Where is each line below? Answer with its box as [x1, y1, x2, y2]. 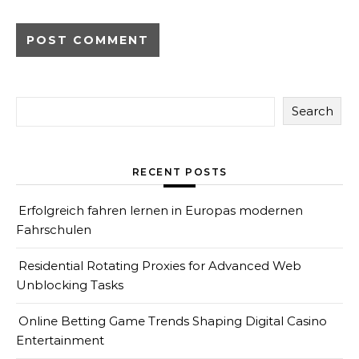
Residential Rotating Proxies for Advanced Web [18, 258, 301, 273]
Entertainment [16, 333, 104, 348]
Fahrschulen [16, 222, 91, 237]
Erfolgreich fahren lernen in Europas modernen [18, 203, 303, 218]
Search [291, 103, 333, 119]
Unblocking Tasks [16, 277, 123, 292]
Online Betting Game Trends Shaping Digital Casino [18, 313, 327, 329]
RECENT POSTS [131, 166, 228, 178]
